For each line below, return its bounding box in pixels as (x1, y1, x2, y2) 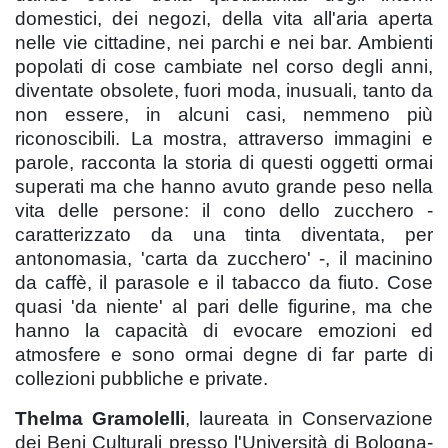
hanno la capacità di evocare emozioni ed (15, 319, 433, 341)
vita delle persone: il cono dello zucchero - (15, 199, 433, 221)
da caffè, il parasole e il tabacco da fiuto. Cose (15, 271, 433, 293)
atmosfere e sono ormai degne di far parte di (15, 343, 433, 365)
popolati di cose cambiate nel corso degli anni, (15, 55, 433, 77)
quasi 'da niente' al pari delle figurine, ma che (15, 295, 433, 317)
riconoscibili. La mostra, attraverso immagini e (15, 127, 433, 149)
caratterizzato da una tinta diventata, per (15, 223, 433, 245)
